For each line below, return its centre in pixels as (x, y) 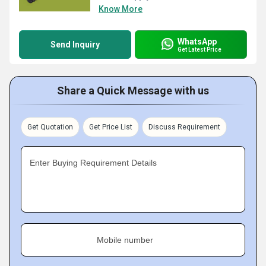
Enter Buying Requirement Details (93, 163)
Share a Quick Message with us (133, 91)
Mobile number (125, 240)
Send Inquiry (75, 45)
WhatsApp (197, 41)
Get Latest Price (199, 49)
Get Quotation (50, 127)
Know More (121, 9)
